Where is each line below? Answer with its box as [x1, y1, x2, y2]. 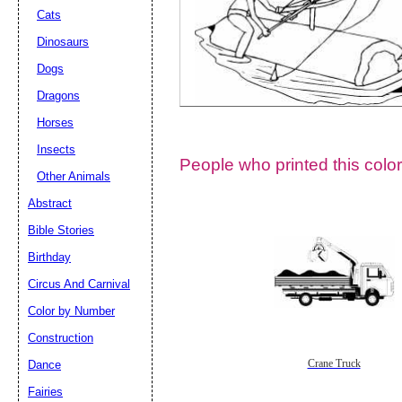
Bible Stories [28, 223, 94, 237]
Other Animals [37, 170, 110, 183]
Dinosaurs [37, 35, 89, 48]
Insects [37, 143, 75, 156]
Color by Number [28, 304, 115, 318]
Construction [28, 331, 93, 345]
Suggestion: [290, 262, 361, 278]
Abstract [28, 197, 72, 210]
